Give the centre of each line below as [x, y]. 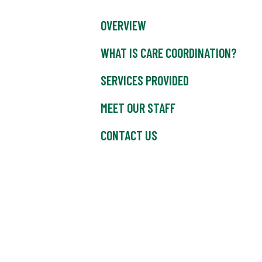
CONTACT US [129, 135]
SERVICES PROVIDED [145, 80]
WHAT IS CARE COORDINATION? [169, 53]
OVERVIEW [123, 25]
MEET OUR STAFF [138, 108]
